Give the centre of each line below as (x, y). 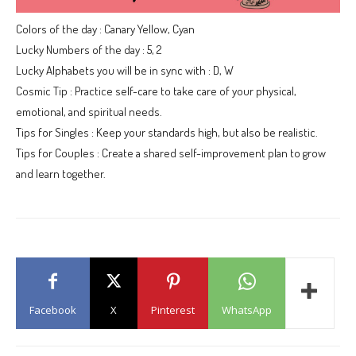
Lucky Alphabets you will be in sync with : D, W (125, 70)
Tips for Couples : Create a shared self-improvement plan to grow (171, 153)
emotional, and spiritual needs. (89, 111)
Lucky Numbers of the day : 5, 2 (89, 49)
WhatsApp (247, 310)
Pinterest (173, 310)
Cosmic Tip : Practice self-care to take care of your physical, (156, 91)
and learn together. (61, 173)
